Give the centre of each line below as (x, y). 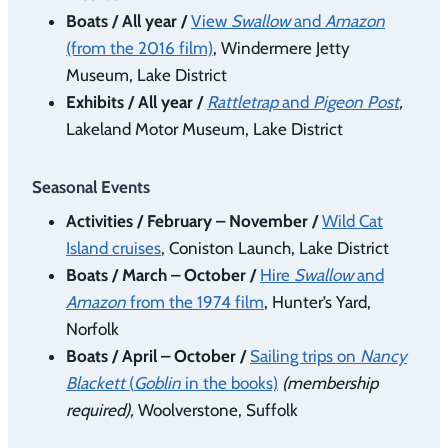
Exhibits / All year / (134, 101)
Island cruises (113, 248)
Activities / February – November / (192, 221)
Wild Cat (352, 221)
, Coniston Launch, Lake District (275, 248)
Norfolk (92, 329)
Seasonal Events (91, 186)
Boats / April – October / (156, 356)
